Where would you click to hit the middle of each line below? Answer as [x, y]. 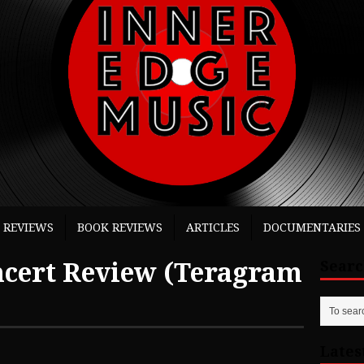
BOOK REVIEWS [120, 228]
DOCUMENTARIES [312, 228]
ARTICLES [213, 228]
